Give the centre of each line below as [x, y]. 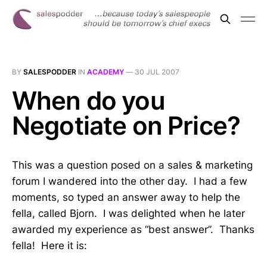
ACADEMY [105, 72]
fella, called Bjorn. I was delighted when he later [128, 213]
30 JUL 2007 [157, 72]
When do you [89, 100]
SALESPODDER [50, 72]
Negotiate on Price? [126, 125]
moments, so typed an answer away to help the [126, 197]
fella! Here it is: [49, 246]
